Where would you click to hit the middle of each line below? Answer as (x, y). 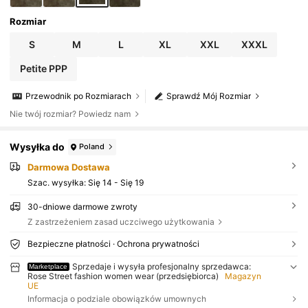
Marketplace (48, 267)
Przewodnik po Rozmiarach (79, 96)
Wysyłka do (37, 147)
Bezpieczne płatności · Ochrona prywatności (113, 244)
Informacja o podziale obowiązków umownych (117, 299)
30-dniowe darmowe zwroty (82, 206)
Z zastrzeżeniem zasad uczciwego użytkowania (121, 221)
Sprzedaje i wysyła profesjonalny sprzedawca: (162, 267)
